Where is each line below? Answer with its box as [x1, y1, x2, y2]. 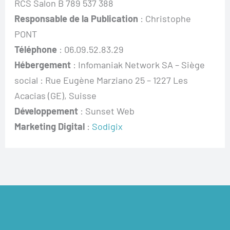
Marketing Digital [14, 120, 87, 132]
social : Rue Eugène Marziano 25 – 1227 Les [14, 74, 188, 86]
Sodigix [92, 120, 123, 132]
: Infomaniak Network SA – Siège [71, 59, 205, 70]
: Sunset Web [78, 105, 135, 117]
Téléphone [14, 43, 57, 55]
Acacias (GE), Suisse [14, 89, 97, 101]
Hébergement [14, 59, 71, 70]
